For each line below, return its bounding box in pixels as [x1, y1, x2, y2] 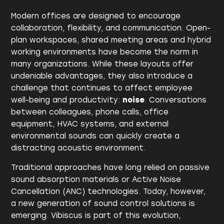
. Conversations [144, 95, 207, 105]
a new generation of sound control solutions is [11, 198, 195, 208]
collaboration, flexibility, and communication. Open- [11, 23, 211, 33]
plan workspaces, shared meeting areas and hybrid [11, 35, 211, 45]
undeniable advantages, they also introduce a [11, 71, 193, 81]
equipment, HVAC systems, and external [11, 119, 169, 129]
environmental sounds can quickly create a [11, 131, 180, 141]
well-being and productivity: [11, 95, 123, 105]
